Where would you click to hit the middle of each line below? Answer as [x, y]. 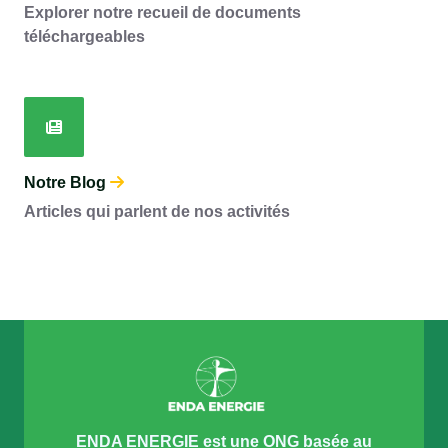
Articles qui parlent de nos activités [157, 212]
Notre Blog [67, 183]
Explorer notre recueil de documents [162, 13]
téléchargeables [84, 37]
